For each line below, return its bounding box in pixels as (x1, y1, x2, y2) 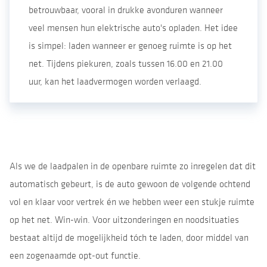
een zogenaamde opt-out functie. (10, 250, 141, 262)
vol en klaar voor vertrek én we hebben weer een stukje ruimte (10, 196, 254, 208)
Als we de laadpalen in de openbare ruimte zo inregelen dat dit (10, 160, 256, 172)
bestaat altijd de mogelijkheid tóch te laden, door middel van (10, 232, 249, 244)
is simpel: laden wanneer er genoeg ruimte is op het (29, 40, 232, 52)
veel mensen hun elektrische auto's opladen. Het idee (29, 22, 238, 34)
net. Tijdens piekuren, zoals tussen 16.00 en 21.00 (29, 58, 223, 70)
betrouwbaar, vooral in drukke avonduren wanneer (29, 4, 223, 16)
